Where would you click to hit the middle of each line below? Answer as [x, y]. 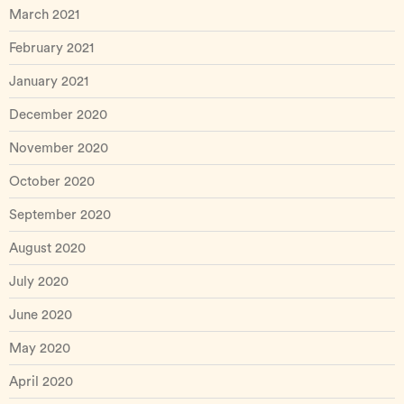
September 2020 [60, 215]
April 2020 [41, 382]
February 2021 [51, 48]
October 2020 [52, 182]
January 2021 [49, 82]
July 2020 [39, 282]
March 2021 [44, 15]
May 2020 [40, 349]
